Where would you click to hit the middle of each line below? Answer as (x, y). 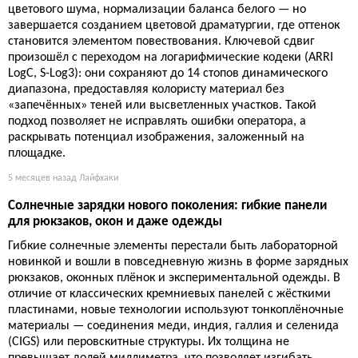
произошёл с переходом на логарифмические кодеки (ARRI (171, 58)
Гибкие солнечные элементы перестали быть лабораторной (173, 247)
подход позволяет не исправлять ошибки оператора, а (157, 122)
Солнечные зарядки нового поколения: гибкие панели (167, 206)
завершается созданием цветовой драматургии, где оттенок (174, 26)
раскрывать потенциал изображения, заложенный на (156, 138)
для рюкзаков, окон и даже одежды (115, 222)
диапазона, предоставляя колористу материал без (146, 90)
